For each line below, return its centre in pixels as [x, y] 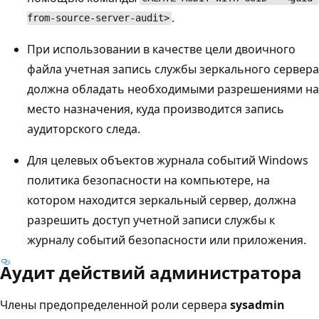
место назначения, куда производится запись [156, 109]
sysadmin [257, 304]
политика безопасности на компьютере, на [148, 180]
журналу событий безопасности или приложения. [167, 240]
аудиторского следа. [84, 129]
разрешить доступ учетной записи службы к [151, 220]
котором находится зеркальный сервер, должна [162, 200]
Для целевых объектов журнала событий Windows [168, 160]
